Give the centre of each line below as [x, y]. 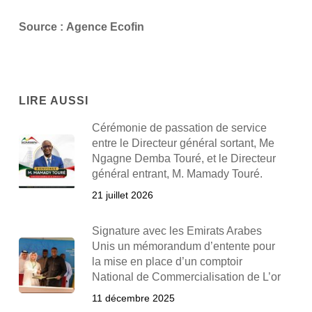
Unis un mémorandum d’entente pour [183, 246]
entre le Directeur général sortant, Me [183, 143]
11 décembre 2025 [133, 298]
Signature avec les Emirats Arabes [177, 231]
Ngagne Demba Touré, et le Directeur [184, 158]
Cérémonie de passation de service [179, 128]
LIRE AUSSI [53, 101]
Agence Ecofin [105, 27]
